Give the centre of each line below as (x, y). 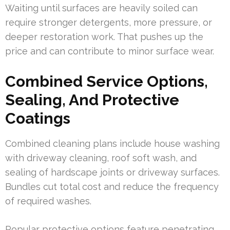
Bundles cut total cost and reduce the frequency (112, 186)
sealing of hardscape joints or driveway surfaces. (112, 172)
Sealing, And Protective (92, 100)
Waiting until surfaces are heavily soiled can (101, 8)
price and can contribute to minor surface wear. (110, 51)
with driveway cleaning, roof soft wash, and (101, 158)
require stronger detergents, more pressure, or (109, 22)
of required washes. (48, 201)
